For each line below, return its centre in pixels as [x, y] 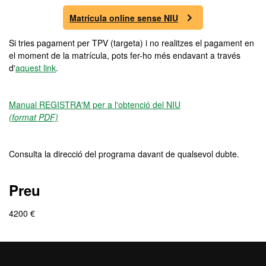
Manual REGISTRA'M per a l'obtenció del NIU [95, 104]
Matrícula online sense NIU [124, 18]
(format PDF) [34, 117]
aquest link [36, 68]
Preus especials [62, 249]
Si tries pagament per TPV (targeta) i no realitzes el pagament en [132, 43]
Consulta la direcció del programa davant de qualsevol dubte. [124, 154]
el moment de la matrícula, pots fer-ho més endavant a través [125, 55]
